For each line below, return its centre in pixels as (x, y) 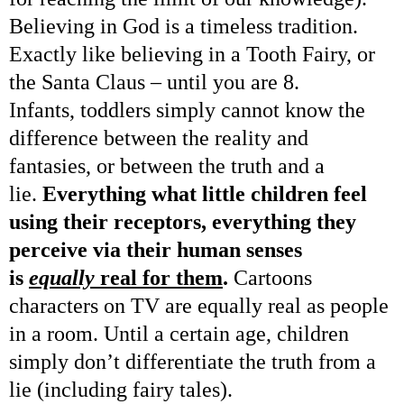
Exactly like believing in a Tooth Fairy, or (192, 54)
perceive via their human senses (156, 249)
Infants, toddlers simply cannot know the (187, 110)
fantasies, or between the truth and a (167, 165)
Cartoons (270, 277)
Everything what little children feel (205, 193)
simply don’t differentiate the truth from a (193, 361)
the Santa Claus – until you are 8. (154, 82)
